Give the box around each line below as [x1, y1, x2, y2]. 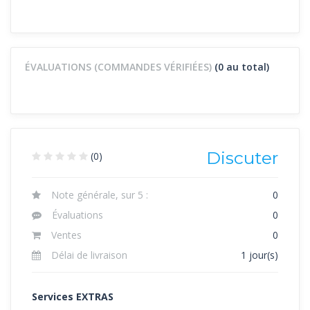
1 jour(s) [241, 248, 278, 262]
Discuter [206, 147, 278, 168]
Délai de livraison [51, 248, 127, 262]
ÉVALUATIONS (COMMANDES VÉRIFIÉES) [25, 60, 215, 73]
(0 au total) [215, 60, 269, 73]
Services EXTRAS [32, 289, 113, 303]
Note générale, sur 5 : [51, 188, 148, 201]
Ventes [51, 228, 82, 241]
